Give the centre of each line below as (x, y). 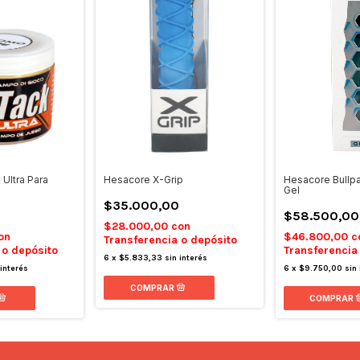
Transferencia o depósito (171, 239)
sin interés (186, 258)
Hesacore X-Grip (144, 179)
